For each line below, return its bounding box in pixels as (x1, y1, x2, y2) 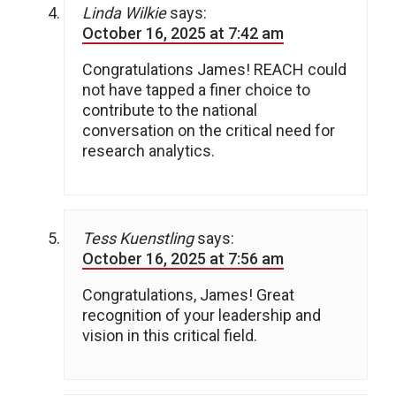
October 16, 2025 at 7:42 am (82, 23, 284, 42)
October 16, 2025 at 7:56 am (82, 248, 284, 268)
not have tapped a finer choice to (82, 80, 310, 99)
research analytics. (82, 141, 215, 160)
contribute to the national (82, 100, 257, 119)
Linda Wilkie (82, 3, 166, 22)
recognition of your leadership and (82, 305, 321, 324)
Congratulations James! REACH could (82, 59, 346, 79)
